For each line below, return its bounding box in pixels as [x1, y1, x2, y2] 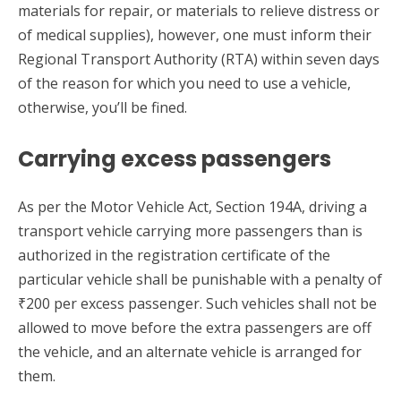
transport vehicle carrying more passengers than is [18, 220, 363, 241]
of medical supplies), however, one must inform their [18, 24, 371, 45]
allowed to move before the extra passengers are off [18, 317, 371, 337]
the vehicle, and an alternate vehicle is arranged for [18, 341, 362, 362]
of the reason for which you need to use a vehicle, [18, 73, 351, 93]
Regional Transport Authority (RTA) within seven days [18, 48, 380, 69]
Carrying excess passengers [18, 143, 331, 174]
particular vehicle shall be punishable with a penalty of [18, 269, 382, 289]
